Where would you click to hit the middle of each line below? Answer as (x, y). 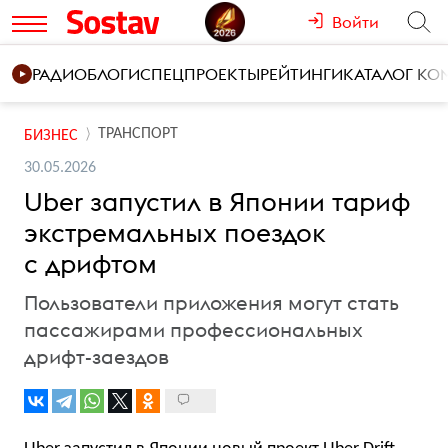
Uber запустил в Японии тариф (217, 201)
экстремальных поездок (175, 232)
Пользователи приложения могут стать (211, 302)
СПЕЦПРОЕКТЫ (200, 74)
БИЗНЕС (51, 135)
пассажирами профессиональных (193, 329)
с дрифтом (90, 263)
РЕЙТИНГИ (301, 74)
